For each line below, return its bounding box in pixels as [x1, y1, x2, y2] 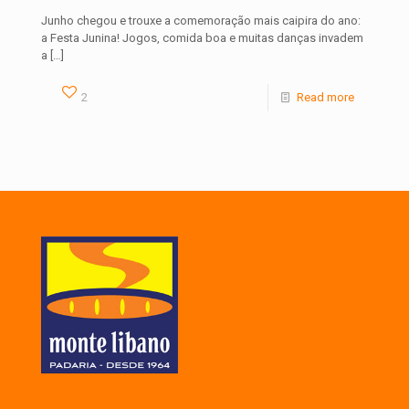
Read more [297, 90, 354, 105]
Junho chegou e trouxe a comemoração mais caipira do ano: [41, 14, 361, 28]
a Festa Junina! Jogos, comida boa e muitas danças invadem [41, 31, 363, 46]
